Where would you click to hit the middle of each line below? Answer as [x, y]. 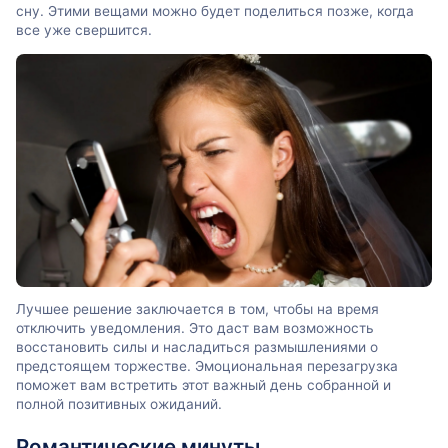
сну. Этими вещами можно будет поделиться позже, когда [215, 11]
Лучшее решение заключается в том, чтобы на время [197, 309]
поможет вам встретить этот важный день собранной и [203, 385]
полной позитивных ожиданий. [119, 404]
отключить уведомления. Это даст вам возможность [195, 328]
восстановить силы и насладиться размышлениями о [197, 347]
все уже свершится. [84, 30]
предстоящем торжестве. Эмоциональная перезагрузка [207, 366]
